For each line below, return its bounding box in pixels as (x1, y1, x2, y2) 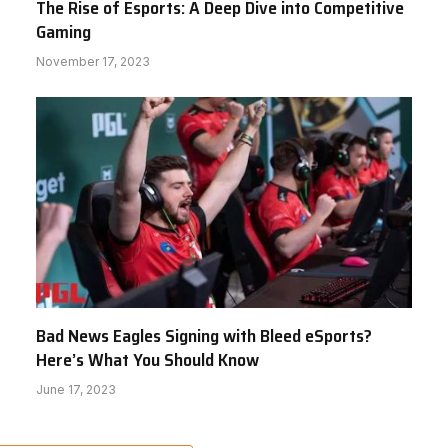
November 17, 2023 (36, 53, 150, 69)
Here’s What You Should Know (36, 346, 259, 375)
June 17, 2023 (36, 382, 116, 398)
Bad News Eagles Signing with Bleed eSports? (36, 322, 372, 351)
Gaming (36, 17, 91, 46)
